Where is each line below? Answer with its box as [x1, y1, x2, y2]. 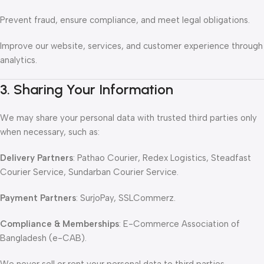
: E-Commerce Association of [119, 219, 240, 229]
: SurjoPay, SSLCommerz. [76, 193, 176, 203]
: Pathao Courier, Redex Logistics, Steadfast [73, 153, 251, 163]
